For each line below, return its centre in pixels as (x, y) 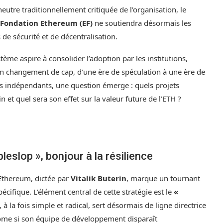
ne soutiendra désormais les (142, 23)
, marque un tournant (163, 178)
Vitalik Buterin (99, 178)
